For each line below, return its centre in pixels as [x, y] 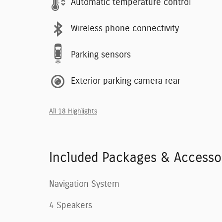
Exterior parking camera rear [126, 81]
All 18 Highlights [73, 111]
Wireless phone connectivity [125, 29]
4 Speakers [71, 205]
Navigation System [84, 184]
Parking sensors [101, 55]
